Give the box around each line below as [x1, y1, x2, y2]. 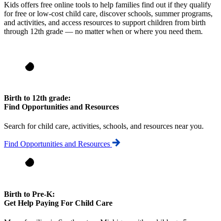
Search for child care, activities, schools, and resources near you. [4, 122, 204, 131]
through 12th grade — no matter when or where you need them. [4, 27, 203, 36]
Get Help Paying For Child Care [4, 198, 112, 207]
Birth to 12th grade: [4, 94, 71, 103]
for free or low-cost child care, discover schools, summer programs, [4, 9, 213, 18]
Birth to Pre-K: [4, 189, 55, 198]
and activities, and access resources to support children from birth [4, 18, 206, 27]
